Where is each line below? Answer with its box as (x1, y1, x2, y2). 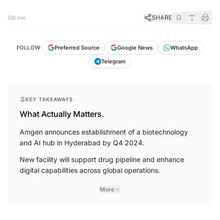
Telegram (101, 58, 126, 65)
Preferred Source (55, 44, 100, 52)
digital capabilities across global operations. (20, 166, 160, 175)
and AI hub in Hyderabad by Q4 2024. (20, 138, 144, 147)
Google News (117, 44, 153, 52)
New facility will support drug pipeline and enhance (20, 155, 184, 164)
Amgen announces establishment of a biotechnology (20, 128, 188, 137)
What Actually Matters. (20, 109, 104, 119)
